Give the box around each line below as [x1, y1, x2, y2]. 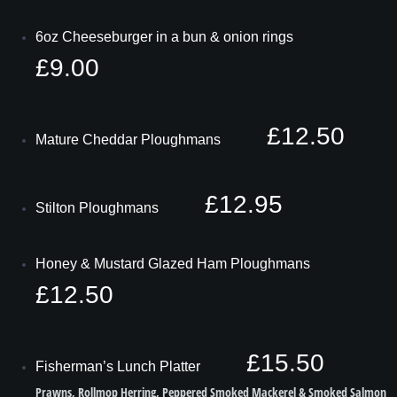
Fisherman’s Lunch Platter [35, 359, 204, 375]
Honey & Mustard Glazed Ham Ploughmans [35, 256, 310, 272]
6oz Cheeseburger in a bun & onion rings [35, 29, 293, 45]
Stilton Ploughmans [35, 200, 162, 216]
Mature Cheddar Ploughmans [35, 132, 224, 148]
